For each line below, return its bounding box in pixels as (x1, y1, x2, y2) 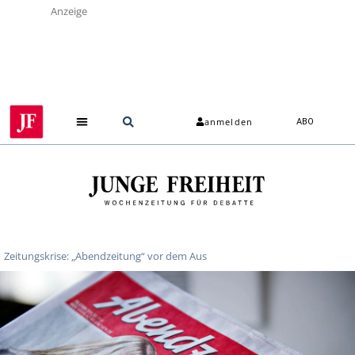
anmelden (204, 116, 253, 128)
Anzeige (51, 4, 87, 18)
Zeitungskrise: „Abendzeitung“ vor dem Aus (4, 248, 207, 263)
